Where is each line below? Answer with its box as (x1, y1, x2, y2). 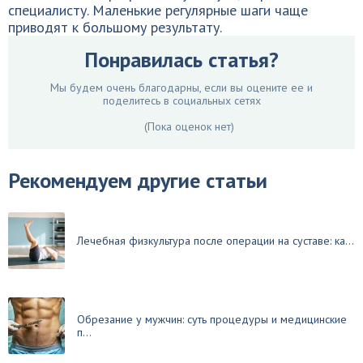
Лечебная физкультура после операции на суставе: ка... (77, 233, 354, 248)
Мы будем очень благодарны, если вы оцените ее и (50, 80, 313, 95)
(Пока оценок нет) (141, 119, 234, 134)
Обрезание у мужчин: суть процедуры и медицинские (77, 312, 347, 327)
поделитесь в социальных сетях (102, 93, 261, 108)
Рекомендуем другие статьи (8, 167, 267, 194)
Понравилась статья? (84, 46, 279, 73)
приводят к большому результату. (8, 18, 222, 36)
